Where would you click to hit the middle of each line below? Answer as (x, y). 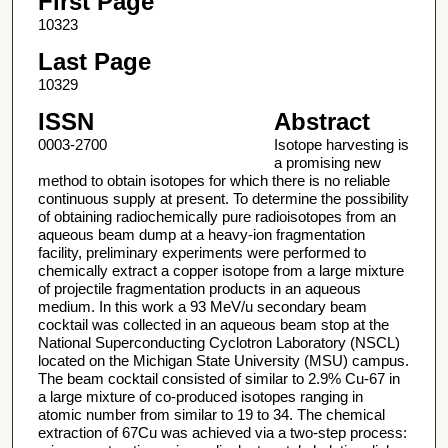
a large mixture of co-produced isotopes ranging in (200, 397)
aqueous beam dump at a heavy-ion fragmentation (201, 235)
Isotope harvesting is (341, 145)
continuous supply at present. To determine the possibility (223, 199)
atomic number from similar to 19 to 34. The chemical (211, 415)
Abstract (321, 122)
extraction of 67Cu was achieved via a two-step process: (222, 433)
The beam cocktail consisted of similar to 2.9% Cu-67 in (218, 379)
